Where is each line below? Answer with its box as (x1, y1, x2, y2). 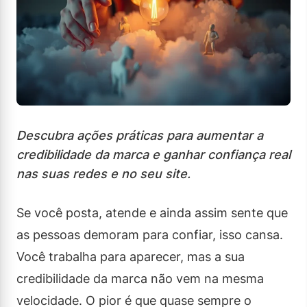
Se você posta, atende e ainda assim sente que (16, 205, 288, 220)
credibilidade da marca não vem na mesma (16, 271, 264, 286)
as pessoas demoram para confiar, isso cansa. (16, 227, 283, 242)
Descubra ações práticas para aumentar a (16, 127, 263, 143)
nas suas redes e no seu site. (16, 166, 191, 181)
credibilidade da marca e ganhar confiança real (16, 147, 291, 162)
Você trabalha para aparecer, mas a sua (16, 249, 245, 264)
